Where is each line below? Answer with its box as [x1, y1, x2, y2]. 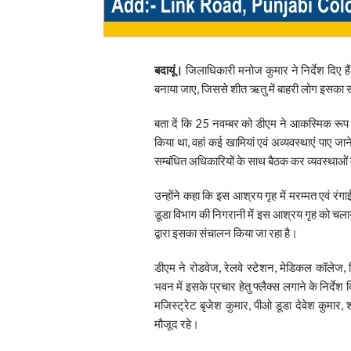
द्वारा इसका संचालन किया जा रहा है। [154, 225, 298, 240]
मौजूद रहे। [154, 316, 199, 331]
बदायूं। [154, 62, 183, 77]
